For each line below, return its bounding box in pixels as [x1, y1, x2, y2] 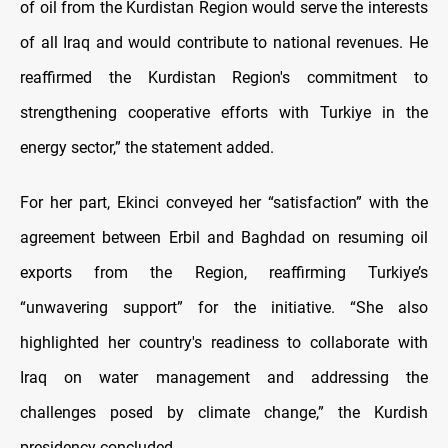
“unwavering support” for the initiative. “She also [20, 298, 428, 318]
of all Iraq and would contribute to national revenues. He [20, 33, 428, 53]
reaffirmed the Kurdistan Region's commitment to [20, 68, 428, 88]
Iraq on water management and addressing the [20, 368, 428, 388]
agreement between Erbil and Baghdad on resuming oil [20, 228, 428, 248]
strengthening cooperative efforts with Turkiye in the [20, 103, 428, 123]
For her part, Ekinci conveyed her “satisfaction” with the [20, 193, 428, 213]
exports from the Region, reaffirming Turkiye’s [20, 263, 428, 283]
